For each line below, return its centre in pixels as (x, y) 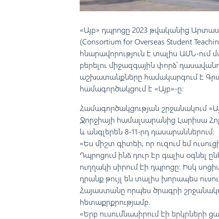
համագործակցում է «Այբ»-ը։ (131, 88)
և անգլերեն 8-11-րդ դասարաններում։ (147, 131)
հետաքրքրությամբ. (115, 202)
